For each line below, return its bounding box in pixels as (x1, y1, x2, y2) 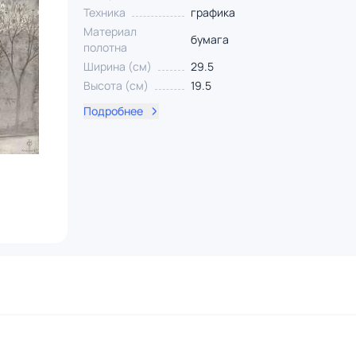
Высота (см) (83, 78, 149, 93)
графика (190, 5, 235, 20)
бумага (190, 32, 229, 47)
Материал (83, 24, 137, 39)
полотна (83, 40, 127, 55)
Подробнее (83, 103, 143, 118)
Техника (83, 5, 126, 20)
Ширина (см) (83, 59, 152, 74)
